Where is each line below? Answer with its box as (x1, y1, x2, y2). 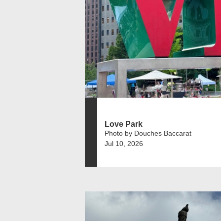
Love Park (105, 119, 143, 128)
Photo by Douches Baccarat (105, 129, 191, 137)
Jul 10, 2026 (105, 139, 143, 147)
